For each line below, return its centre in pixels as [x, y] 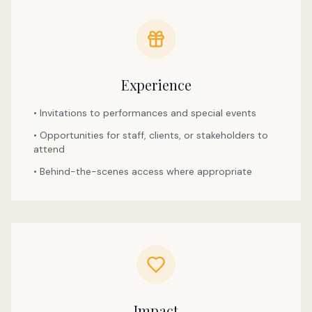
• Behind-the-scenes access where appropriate [143, 171]
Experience [156, 84]
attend [49, 149]
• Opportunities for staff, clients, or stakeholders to [151, 135]
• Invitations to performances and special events [145, 112]
